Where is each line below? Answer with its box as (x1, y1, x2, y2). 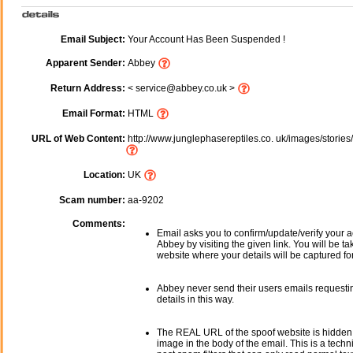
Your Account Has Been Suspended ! (125, 34, 285, 46)
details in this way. (157, 294, 234, 306)
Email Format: (62, 108, 125, 120)
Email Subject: (61, 34, 125, 46)
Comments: (72, 218, 125, 230)
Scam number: (59, 195, 125, 206)
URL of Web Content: (32, 133, 125, 145)
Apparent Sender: (46, 58, 125, 69)
